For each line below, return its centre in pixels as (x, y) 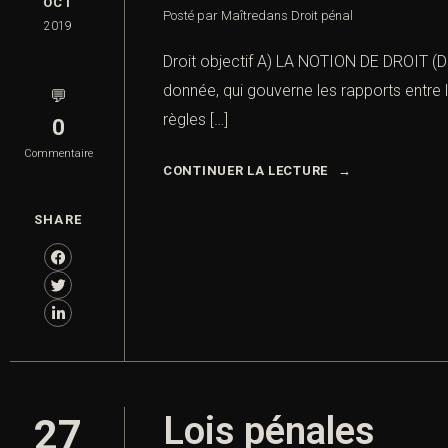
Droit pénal (322, 16)
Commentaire (58, 154)
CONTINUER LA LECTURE (245, 171)
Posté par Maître (210, 16)
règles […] (195, 120)
